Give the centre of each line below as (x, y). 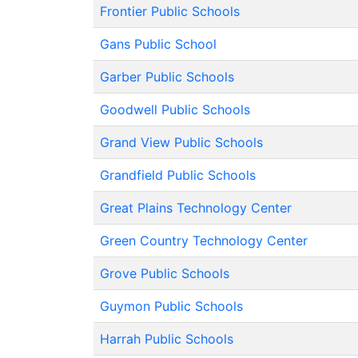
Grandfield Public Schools (178, 175)
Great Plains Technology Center (196, 208)
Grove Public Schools (165, 273)
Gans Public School (158, 44)
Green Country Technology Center (204, 241)
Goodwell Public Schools (175, 109)
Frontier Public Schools (170, 11)
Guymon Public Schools (171, 306)
